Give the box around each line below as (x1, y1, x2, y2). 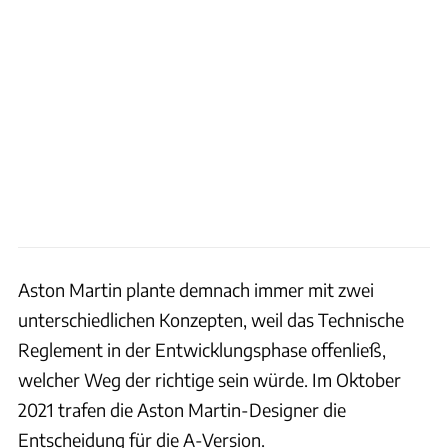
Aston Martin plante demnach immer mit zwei (18, 277, 374, 301)
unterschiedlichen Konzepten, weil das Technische (18, 307, 404, 331)
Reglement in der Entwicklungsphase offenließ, (18, 337, 386, 361)
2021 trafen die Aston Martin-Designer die (18, 397, 346, 421)
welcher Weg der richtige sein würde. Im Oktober (18, 367, 401, 391)
